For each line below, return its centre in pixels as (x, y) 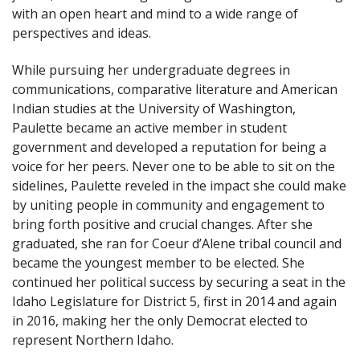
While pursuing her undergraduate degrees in (151, 70)
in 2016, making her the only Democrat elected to (160, 320)
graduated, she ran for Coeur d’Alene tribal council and (177, 243)
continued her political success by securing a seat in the (179, 282)
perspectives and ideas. (82, 33)
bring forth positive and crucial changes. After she (162, 224)
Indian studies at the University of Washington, (154, 108)
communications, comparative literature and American (175, 89)
